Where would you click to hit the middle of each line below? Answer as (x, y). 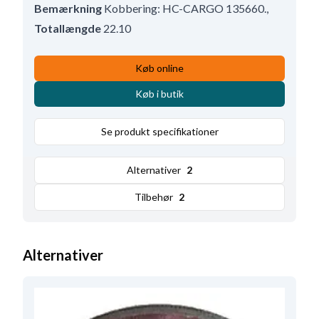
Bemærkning (68, 9)
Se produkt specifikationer (159, 132)
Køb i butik (159, 94)
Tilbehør (154, 197)
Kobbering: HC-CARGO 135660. (185, 9)
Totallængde (68, 28)
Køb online (159, 68)
